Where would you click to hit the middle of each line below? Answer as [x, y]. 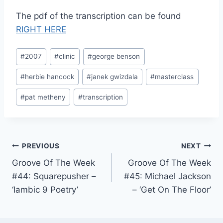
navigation [47, 169]
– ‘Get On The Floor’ [172, 190]
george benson [116, 56]
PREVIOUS [41, 146]
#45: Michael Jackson [167, 176]
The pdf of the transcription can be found [99, 16]
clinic [67, 56]
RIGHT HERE [41, 30]
